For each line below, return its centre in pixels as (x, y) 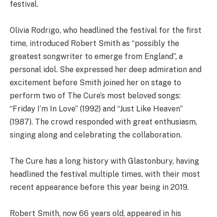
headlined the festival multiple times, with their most (105, 174)
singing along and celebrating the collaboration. (96, 135)
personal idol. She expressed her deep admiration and (106, 69)
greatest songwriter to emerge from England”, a (96, 56)
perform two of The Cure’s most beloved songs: (95, 95)
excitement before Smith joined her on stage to (95, 82)
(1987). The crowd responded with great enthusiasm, (103, 122)
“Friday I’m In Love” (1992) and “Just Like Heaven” (96, 108)
